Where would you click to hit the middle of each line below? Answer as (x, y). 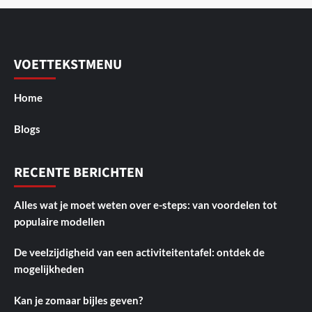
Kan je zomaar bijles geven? (78, 300)
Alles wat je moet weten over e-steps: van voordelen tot (146, 204)
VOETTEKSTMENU (68, 64)
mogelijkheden (49, 268)
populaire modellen (60, 221)
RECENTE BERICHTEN (79, 172)
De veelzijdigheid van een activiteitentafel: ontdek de (139, 252)
